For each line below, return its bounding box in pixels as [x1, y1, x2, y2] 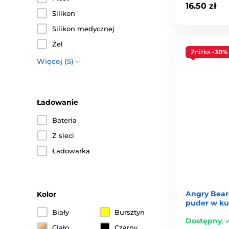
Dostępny [186, 216, 222, 225]
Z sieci [52, 131, 74, 140]
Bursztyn [114, 208, 145, 216]
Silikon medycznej [52, 25, 114, 33]
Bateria [52, 116, 77, 124]
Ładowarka [52, 147, 90, 155]
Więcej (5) [37, 57, 74, 66]
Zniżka [191, 48, 212, 56]
